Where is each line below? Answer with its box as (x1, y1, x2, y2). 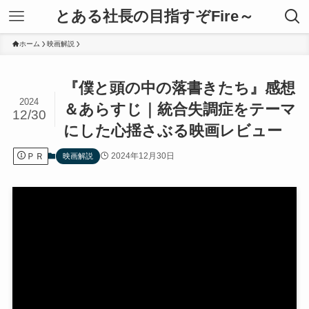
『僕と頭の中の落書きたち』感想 (63, 79, 296, 97)
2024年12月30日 (110, 150, 175, 161)
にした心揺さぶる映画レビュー (63, 122, 283, 140)
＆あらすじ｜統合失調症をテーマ (63, 101, 297, 119)
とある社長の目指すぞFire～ (55, 8, 254, 25)
